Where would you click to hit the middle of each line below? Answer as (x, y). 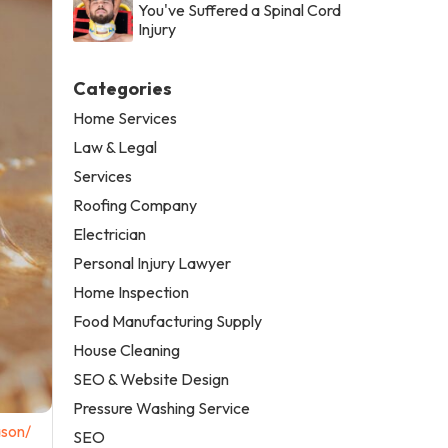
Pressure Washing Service (162, 407)
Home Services (125, 117)
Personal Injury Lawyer (152, 262)
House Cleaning (127, 349)
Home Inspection (131, 291)
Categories (123, 88)
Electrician (110, 233)
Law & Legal (115, 146)
